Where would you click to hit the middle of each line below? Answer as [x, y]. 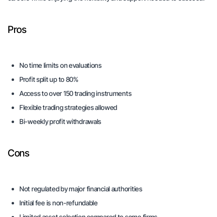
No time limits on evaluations [61, 65]
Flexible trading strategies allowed [69, 107]
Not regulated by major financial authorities [81, 189]
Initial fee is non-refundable [59, 203]
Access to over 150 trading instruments [76, 93]
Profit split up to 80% [49, 79]
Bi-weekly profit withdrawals [61, 121]
